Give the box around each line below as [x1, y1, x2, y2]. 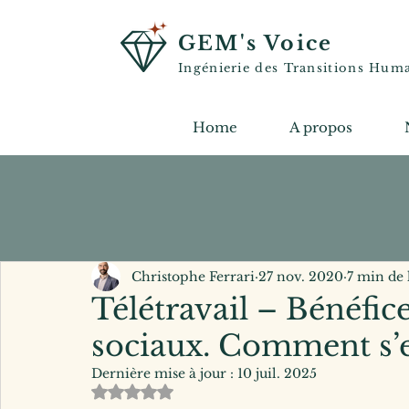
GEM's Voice [178, 31, 333, 56]
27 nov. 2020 [258, 267, 343, 285]
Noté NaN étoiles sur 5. [131, 382, 281, 398]
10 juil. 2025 [237, 365, 317, 382]
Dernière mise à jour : [91, 365, 237, 382]
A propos [288, 119, 352, 136]
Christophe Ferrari [131, 267, 255, 285]
